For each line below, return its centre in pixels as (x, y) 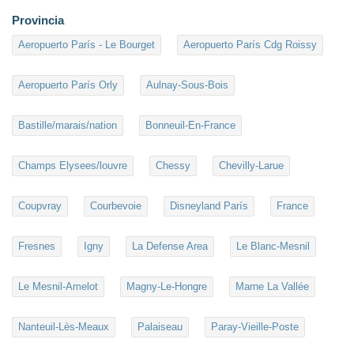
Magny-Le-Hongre (167, 287)
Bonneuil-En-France (190, 126)
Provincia (38, 21)
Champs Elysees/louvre (73, 166)
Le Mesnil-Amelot (58, 287)
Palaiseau (160, 327)
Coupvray (40, 206)
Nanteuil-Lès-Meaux (64, 327)
